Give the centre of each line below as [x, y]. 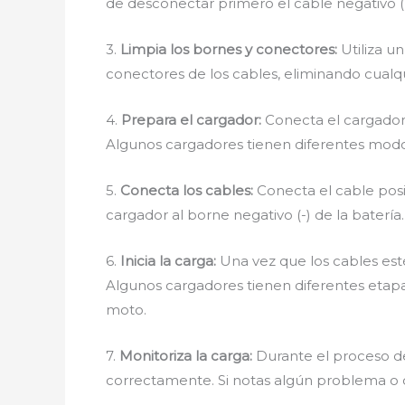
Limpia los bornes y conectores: [229, 49]
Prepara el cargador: [191, 120]
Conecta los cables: [187, 190]
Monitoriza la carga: [186, 356]
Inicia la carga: [168, 261]
